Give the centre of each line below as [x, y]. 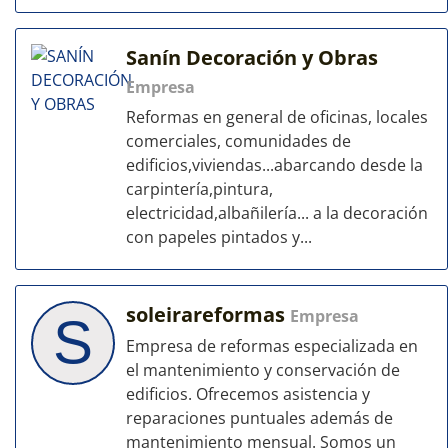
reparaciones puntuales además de [259, 418]
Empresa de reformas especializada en [272, 346]
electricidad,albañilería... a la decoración [277, 213]
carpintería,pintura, [199, 189]
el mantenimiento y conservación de [263, 370]
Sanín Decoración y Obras [252, 57]
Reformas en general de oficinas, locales [277, 117]
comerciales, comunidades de [238, 141]
